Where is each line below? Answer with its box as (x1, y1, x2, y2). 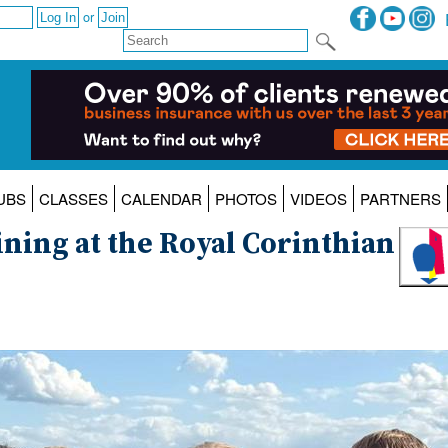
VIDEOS (289, 188, 347, 210)
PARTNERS (359, 188, 441, 210)
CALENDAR (120, 188, 202, 210)
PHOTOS (214, 188, 277, 210)
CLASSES (38, 188, 108, 210)
